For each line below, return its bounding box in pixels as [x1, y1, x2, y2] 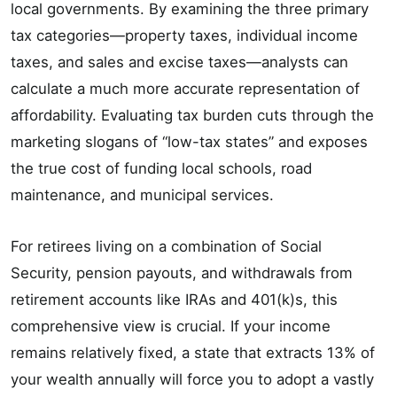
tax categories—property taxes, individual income [11, 26, 358, 44]
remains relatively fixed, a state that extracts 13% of [11, 343, 375, 362]
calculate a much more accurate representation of [11, 79, 360, 97]
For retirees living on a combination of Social [11, 237, 322, 255]
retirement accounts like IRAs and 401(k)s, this [11, 290, 338, 308]
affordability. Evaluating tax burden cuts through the [11, 105, 374, 124]
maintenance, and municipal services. [11, 185, 274, 204]
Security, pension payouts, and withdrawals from [11, 263, 353, 282]
